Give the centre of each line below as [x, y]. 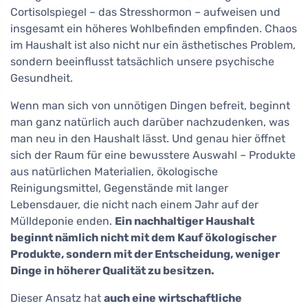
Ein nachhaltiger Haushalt [185, 221]
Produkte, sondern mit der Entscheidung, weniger [145, 254]
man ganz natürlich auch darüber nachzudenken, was [150, 122]
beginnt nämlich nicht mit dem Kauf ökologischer [143, 238]
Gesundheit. [42, 78]
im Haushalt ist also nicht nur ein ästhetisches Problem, [153, 45]
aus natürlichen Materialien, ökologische [114, 172]
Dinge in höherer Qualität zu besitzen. [112, 271]
